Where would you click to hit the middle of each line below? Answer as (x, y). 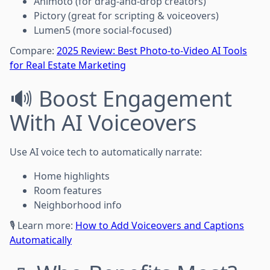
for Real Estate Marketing (68, 65)
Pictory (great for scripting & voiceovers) (126, 15)
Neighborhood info (78, 205)
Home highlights (72, 176)
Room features (68, 190)
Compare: (33, 50)
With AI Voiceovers (103, 122)
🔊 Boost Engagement (121, 98)
